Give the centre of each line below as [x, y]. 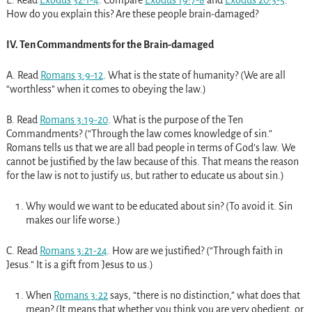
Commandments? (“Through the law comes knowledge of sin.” [139, 133]
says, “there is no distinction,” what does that [204, 295]
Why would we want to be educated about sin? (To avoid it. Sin [159, 206]
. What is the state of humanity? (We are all [194, 75]
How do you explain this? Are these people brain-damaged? [132, 14]
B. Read [23, 119]
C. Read [23, 250]
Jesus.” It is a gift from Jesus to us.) [79, 264]
